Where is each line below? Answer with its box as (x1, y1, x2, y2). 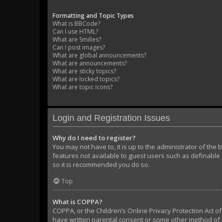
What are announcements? (53, 59, 127, 68)
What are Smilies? (53, 35, 101, 44)
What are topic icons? (53, 83, 112, 92)
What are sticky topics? (53, 67, 116, 76)
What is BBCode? (53, 19, 100, 28)
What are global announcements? (53, 51, 146, 60)
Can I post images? (53, 43, 105, 52)
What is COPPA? (53, 197, 103, 207)
